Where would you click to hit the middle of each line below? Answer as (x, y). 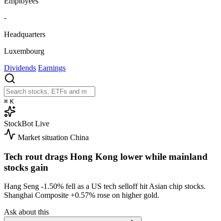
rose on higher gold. (127, 195)
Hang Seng (22, 186)
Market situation (43, 137)
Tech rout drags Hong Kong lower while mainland (106, 156)
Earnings (52, 68)
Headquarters (25, 34)
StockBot (18, 123)
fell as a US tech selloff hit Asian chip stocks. (135, 186)
